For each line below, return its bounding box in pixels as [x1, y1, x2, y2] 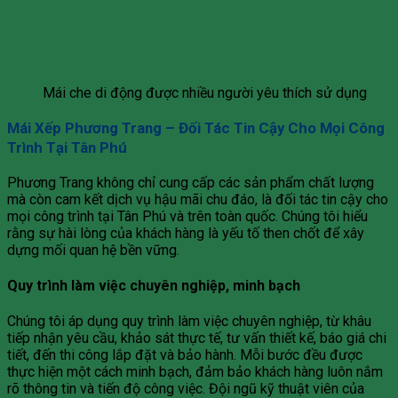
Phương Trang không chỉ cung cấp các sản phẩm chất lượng [7, 173, 374, 191]
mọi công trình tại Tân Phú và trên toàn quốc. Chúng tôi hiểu [7, 207, 368, 225]
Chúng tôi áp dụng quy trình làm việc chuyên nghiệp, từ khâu [7, 313, 371, 330]
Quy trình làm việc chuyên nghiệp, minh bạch [7, 277, 300, 295]
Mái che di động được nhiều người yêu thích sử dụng [43, 84, 367, 102]
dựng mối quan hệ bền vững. [7, 241, 179, 259]
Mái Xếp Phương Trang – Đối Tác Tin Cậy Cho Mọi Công [7, 119, 385, 138]
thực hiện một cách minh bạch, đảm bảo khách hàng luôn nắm [7, 363, 383, 381]
